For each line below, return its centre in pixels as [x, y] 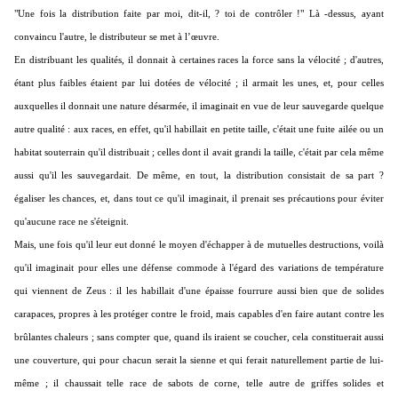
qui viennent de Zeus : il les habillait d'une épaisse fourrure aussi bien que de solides [199, 291]
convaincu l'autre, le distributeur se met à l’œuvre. [117, 37]
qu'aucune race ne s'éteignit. [72, 222]
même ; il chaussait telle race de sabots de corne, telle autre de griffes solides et [199, 383]
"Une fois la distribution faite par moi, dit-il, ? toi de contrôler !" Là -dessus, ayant [199, 14]
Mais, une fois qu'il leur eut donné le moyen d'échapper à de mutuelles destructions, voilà [199, 245]
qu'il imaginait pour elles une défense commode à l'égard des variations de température [199, 268]
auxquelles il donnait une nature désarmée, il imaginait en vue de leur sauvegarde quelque [199, 106]
